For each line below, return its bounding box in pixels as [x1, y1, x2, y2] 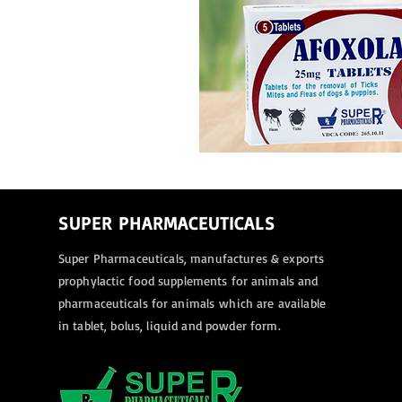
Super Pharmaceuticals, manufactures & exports [57, 250, 325, 267]
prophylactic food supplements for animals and [57, 273, 319, 289]
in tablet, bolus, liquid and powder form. [57, 318, 285, 334]
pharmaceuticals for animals [57, 295, 220, 311]
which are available [219, 295, 327, 311]
